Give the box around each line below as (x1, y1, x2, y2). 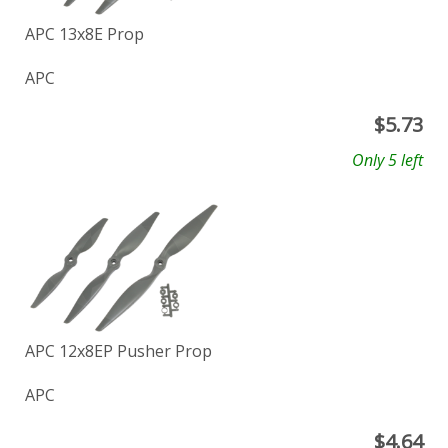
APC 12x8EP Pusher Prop (25, 340, 212, 363)
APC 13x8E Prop (25, 22, 144, 45)
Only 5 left (352, 148, 423, 171)
